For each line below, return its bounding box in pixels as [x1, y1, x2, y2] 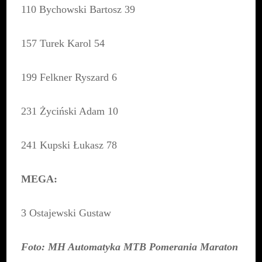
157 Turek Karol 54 [21, 37, 105, 50]
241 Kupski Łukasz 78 [21, 139, 118, 151]
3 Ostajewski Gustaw [21, 207, 112, 219]
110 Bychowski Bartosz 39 [21, 4, 136, 16]
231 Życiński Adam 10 [21, 105, 119, 118]
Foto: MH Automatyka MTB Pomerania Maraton [21, 241, 239, 253]
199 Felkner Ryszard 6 [21, 71, 118, 84]
